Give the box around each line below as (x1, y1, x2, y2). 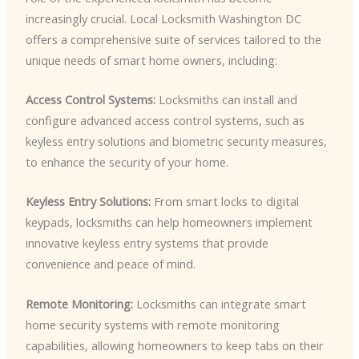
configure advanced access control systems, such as (25, 111, 305, 128)
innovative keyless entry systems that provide (25, 235, 268, 252)
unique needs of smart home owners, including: (25, 51, 277, 68)
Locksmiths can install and (155, 91, 297, 107)
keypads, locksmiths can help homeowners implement (25, 214, 313, 231)
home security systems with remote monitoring (25, 316, 280, 333)
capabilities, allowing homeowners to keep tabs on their (25, 337, 324, 353)
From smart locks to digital (150, 193, 299, 210)
